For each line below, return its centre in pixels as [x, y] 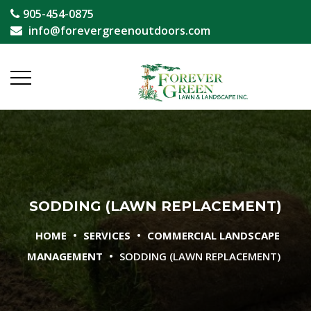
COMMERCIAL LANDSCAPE [213, 235]
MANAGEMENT [65, 256]
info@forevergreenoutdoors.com [119, 30]
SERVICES [107, 235]
